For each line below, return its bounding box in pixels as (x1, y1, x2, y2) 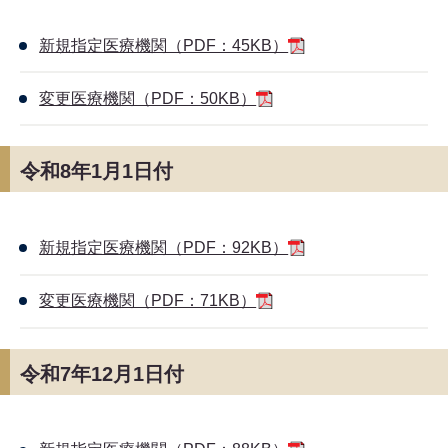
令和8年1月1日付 (20, 160, 173, 183)
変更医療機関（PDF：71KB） (39, 292, 257, 310)
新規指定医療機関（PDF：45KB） (39, 36, 289, 54)
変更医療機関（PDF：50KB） (39, 89, 257, 107)
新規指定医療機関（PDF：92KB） (39, 238, 289, 256)
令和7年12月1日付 (20, 362, 184, 385)
